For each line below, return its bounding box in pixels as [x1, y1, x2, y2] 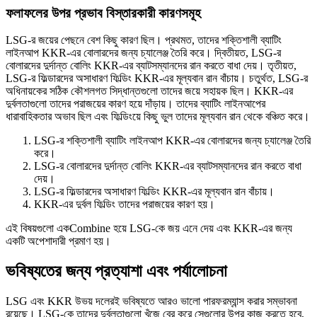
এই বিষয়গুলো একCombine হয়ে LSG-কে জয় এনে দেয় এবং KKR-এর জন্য [6, 222, 292, 235]
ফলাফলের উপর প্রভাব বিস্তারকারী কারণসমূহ [6, 5, 201, 21]
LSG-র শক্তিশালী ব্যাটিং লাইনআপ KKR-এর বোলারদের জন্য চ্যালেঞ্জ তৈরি [34, 134, 311, 147]
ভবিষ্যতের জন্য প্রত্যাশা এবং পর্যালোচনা [6, 262, 227, 281]
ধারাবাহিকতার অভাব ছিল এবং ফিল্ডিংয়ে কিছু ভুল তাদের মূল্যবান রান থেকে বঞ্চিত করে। [6, 110, 310, 123]
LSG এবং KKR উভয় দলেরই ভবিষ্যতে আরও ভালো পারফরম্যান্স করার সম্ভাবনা [6, 295, 297, 308]
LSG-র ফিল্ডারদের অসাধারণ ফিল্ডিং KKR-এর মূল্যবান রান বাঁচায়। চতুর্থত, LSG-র [6, 72, 308, 85]
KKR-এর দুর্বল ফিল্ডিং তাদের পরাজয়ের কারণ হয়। [34, 198, 215, 211]
